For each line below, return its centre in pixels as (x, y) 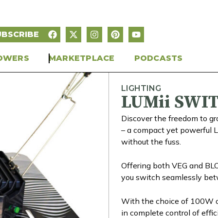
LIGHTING (141, 88)
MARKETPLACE (82, 58)
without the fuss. (151, 141)
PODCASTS (158, 58)
